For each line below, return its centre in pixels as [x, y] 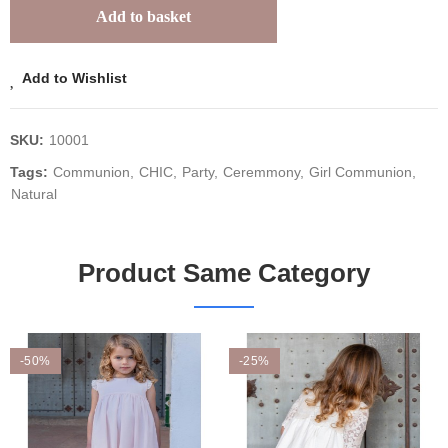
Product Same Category [224, 273]
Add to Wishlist [74, 78]
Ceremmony [261, 172]
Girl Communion [360, 172]
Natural [34, 194]
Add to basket [143, 17]
